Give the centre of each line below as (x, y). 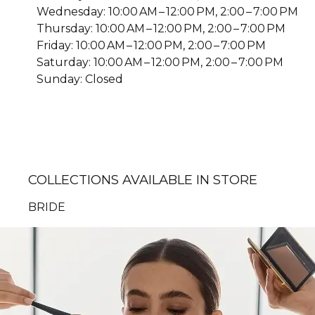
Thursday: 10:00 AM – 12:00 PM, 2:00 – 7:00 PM (161, 28)
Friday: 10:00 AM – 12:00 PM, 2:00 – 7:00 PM (151, 45)
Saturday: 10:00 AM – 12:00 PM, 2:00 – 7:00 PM (160, 62)
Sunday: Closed (80, 79)
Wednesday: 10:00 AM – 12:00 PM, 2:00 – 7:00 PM (167, 11)
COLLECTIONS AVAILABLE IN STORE (143, 179)
